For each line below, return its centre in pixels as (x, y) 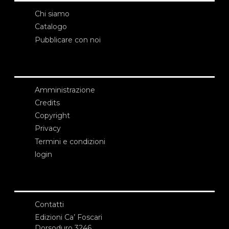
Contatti (49, 204)
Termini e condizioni (70, 141)
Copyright (52, 116)
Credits (47, 102)
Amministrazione (65, 90)
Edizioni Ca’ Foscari (68, 217)
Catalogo (51, 27)
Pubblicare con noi (68, 40)
